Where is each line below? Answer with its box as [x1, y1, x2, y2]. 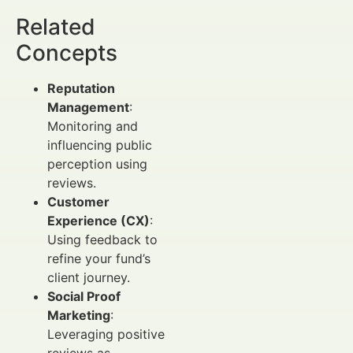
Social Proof [47, 288, 121, 304]
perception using [47, 155, 147, 172]
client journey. [47, 269, 130, 285]
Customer [47, 193, 110, 210]
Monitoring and [47, 117, 138, 134]
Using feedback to [47, 231, 158, 247]
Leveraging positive [47, 325, 165, 342]
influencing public [47, 136, 152, 153]
